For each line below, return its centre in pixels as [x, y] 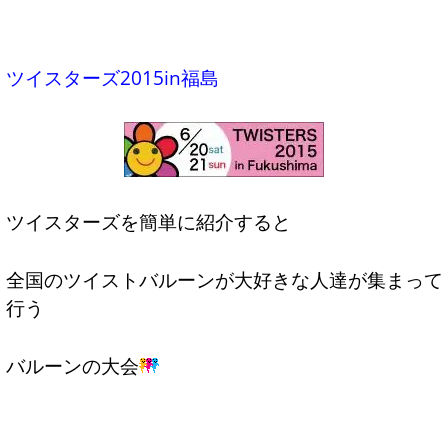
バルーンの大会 [72, 365]
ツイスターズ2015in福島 [112, 78]
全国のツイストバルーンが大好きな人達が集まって [224, 280]
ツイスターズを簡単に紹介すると [148, 222]
